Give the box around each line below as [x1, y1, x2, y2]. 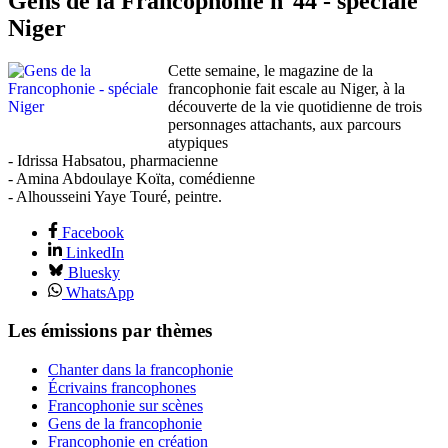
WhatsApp [66, 283, 134, 301]
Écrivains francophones [48, 379, 196, 397]
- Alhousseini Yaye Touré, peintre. [8, 187, 222, 205]
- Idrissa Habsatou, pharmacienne [8, 151, 218, 169]
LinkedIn [66, 243, 124, 261]
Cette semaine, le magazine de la [168, 61, 373, 79]
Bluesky [68, 263, 120, 281]
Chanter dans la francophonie [48, 361, 233, 379]
